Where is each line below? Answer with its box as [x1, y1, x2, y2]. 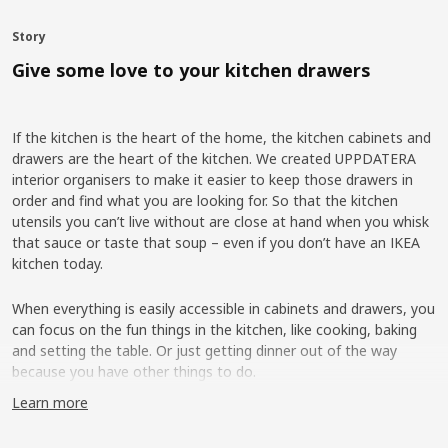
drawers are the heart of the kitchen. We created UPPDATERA [12, 149, 416, 168]
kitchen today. [12, 254, 103, 273]
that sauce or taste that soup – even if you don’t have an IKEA [12, 233, 420, 252]
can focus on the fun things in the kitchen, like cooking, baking [12, 320, 417, 339]
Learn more [12, 393, 88, 412]
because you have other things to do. [12, 362, 256, 381]
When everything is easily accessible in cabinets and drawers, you [12, 299, 435, 318]
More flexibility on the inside [12, 407, 243, 429]
